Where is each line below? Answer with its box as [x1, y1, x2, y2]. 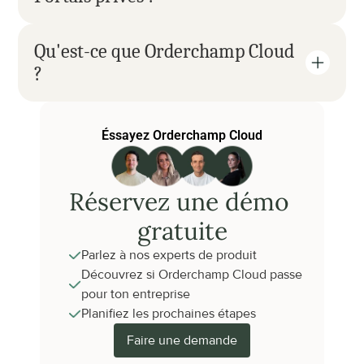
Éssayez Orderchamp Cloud [102, 128, 262, 143]
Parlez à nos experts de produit [81, 247, 257, 263]
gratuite [136, 215, 227, 246]
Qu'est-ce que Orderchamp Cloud [34, 40, 295, 63]
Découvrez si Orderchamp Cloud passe [81, 266, 302, 283]
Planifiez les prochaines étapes [81, 305, 256, 322]
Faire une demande [127, 332, 237, 349]
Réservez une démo [68, 186, 289, 217]
